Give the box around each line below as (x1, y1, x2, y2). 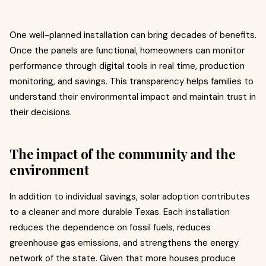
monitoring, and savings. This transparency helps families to (9, 75, 254, 87)
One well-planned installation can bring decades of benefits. (9, 29, 256, 41)
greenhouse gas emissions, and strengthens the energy (9, 237, 239, 249)
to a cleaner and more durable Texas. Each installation (9, 206, 230, 218)
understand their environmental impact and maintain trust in (9, 91, 256, 103)
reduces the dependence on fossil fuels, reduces (9, 221, 211, 233)
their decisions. (9, 106, 72, 118)
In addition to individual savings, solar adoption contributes (9, 191, 250, 202)
